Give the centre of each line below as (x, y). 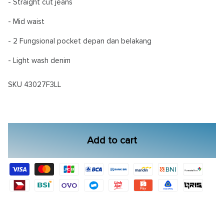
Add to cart (112, 140)
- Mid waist (26, 21)
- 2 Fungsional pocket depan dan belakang (80, 41)
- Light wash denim (39, 60)
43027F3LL (42, 84)
